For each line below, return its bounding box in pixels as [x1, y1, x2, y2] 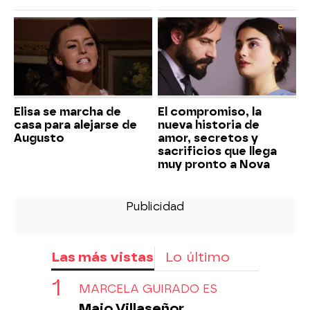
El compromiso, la [158, 104, 262, 118]
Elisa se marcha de [14, 104, 121, 118]
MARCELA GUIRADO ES [79, 282, 217, 295]
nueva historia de [158, 118, 259, 131]
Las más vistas [51, 248, 154, 265]
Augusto [14, 131, 64, 145]
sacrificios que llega [158, 144, 277, 158]
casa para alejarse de [14, 118, 137, 131]
